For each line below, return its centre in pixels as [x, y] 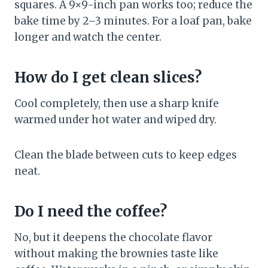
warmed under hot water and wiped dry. [115, 120]
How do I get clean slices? [108, 78]
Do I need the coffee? [91, 212]
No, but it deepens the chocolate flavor [113, 238]
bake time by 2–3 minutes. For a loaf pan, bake [133, 21]
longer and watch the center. [88, 37]
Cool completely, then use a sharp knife [117, 104]
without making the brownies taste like [116, 254]
